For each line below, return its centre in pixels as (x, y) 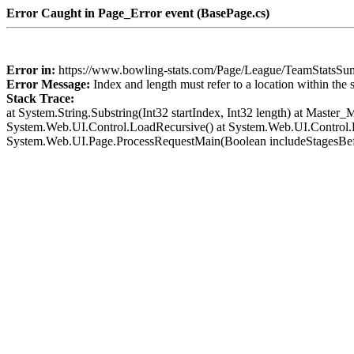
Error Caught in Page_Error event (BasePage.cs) (138, 13)
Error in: (32, 70)
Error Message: (50, 84)
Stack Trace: (40, 98)
